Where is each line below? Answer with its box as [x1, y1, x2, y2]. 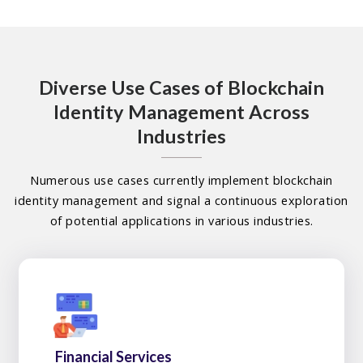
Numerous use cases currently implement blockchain [30, 173, 333, 189]
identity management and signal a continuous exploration [15, 193, 348, 209]
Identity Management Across [53, 100, 310, 124]
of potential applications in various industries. [49, 213, 314, 229]
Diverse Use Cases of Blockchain [39, 76, 324, 100]
